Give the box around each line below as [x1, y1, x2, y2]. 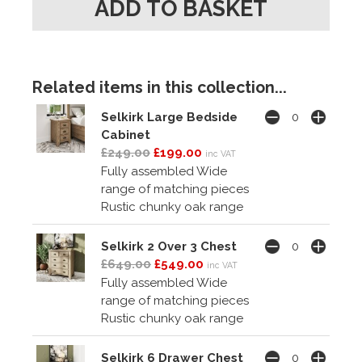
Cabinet [101, 127, 150, 142]
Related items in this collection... [32, 78, 287, 98]
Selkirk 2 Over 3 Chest [101, 238, 237, 254]
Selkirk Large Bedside [101, 109, 238, 124]
